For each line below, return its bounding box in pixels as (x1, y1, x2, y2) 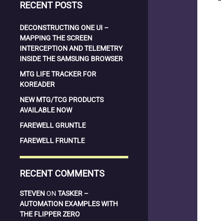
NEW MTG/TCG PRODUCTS (20, 96, 104, 104)
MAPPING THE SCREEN (20, 34, 92, 42)
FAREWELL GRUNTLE (20, 121, 86, 129)
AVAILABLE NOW (20, 106, 72, 114)
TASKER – (58, 189, 88, 197)
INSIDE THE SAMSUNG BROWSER (20, 55, 123, 63)
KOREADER (20, 80, 55, 88)
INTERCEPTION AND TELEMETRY (20, 44, 122, 52)
